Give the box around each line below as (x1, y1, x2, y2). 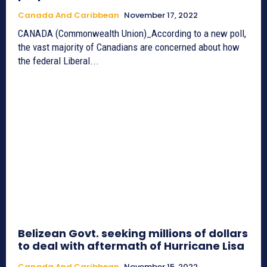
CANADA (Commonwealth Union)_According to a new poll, (18, 27, 246, 40)
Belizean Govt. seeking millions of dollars (18, 226, 248, 241)
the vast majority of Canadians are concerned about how (18, 41, 240, 54)
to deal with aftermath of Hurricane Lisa (18, 238, 244, 254)
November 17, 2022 (124, 10, 198, 21)
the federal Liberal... (18, 55, 99, 67)
